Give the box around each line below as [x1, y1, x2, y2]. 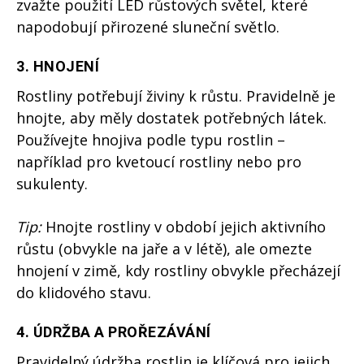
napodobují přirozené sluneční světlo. [16, 17, 279, 37]
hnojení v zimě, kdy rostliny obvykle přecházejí [16, 261, 340, 281]
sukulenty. [16, 174, 88, 194]
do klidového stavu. [16, 283, 151, 303]
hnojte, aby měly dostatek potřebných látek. [16, 108, 327, 128]
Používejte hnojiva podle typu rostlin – [16, 130, 285, 150]
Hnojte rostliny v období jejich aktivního [41, 217, 326, 237]
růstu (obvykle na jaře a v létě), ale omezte [16, 239, 312, 259]
